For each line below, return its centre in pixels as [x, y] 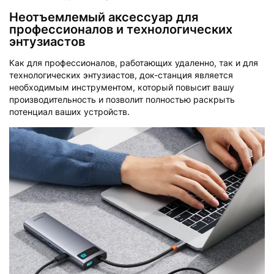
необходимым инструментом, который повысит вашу [122, 87]
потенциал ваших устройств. [69, 111]
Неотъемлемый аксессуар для [104, 17]
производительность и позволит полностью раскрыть [122, 99]
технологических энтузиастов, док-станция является [121, 75]
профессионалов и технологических [121, 29]
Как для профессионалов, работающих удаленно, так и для [134, 62]
